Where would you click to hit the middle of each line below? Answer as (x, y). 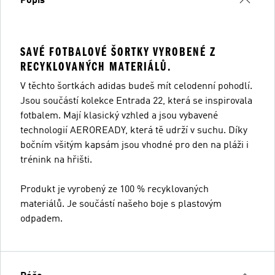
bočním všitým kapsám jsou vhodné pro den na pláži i (134, 145)
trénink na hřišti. (56, 160)
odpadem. (41, 219)
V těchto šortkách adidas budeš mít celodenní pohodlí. (136, 86)
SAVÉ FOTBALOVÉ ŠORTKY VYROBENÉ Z (118, 52)
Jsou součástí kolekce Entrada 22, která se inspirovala (136, 101)
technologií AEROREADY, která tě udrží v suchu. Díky (134, 130)
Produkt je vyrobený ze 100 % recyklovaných (114, 189)
